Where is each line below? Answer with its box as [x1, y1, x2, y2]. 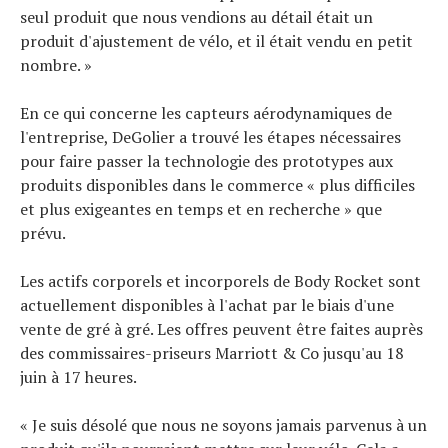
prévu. [20, 221, 66, 244]
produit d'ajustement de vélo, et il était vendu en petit [20, 29, 413, 52]
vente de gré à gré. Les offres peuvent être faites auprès [20, 317, 423, 340]
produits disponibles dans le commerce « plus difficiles [20, 173, 415, 196]
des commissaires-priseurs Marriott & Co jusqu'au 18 [20, 341, 404, 364]
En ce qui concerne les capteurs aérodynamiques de [20, 101, 392, 124]
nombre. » [20, 53, 92, 76]
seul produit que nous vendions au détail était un [20, 5, 373, 28]
